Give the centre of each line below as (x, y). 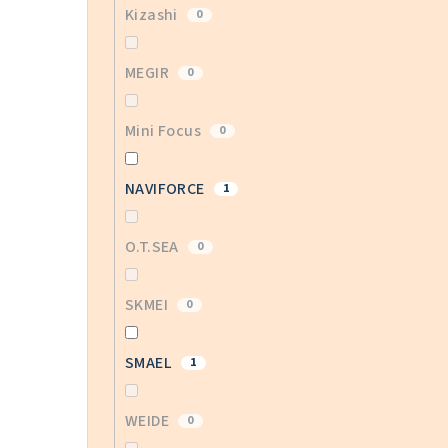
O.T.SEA (154, 247)
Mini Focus (165, 131)
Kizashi (153, 15)
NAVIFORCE (166, 189)
